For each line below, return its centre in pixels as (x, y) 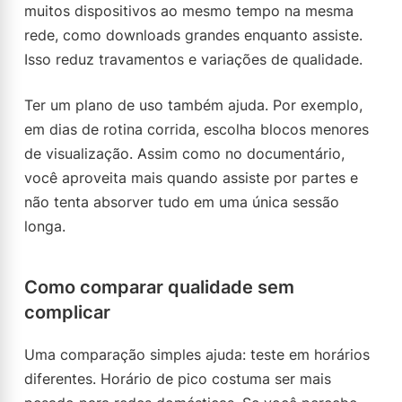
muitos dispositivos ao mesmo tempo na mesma (189, 11)
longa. (45, 226)
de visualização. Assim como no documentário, (184, 153)
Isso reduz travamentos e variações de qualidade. (193, 59)
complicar (67, 312)
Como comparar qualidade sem (159, 287)
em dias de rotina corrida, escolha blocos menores (197, 129)
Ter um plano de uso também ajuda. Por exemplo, (193, 105)
